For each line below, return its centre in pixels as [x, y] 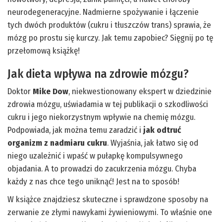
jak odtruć [162, 130]
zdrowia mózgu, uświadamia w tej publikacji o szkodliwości [108, 104]
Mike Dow [51, 91]
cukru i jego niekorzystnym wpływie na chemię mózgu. [101, 117]
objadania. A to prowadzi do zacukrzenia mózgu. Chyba [102, 168]
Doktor [20, 91]
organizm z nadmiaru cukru [57, 143]
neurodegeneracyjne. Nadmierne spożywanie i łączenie [103, 12]
